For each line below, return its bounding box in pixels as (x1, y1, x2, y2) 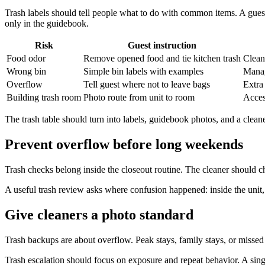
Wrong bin (7, 66, 46, 77)
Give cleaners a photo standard (5, 206, 193, 222)
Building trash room (7, 92, 81, 103)
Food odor (7, 53, 46, 64)
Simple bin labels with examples (83, 66, 203, 77)
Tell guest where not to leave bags (83, 79, 210, 90)
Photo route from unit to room (83, 92, 195, 103)
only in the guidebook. (5, 18, 89, 29)
